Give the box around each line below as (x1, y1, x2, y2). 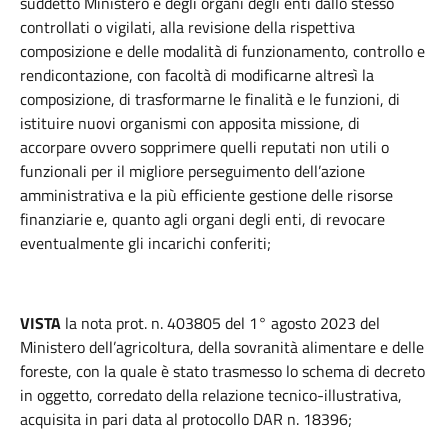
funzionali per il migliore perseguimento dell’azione (20, 159, 365, 183)
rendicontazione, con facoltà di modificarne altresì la (20, 63, 374, 87)
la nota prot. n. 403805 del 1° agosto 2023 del (61, 311, 380, 335)
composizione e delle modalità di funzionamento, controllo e (20, 39, 425, 63)
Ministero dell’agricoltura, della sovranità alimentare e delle (20, 335, 424, 359)
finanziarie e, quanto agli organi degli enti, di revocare (20, 207, 385, 231)
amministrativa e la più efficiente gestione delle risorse (20, 183, 393, 207)
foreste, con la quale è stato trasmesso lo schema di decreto (20, 359, 425, 383)
